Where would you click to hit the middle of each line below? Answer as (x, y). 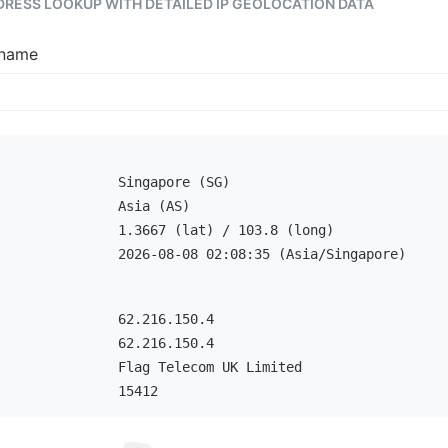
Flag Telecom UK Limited (209, 367)
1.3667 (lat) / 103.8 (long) (225, 230)
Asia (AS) (153, 206)
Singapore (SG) (173, 182)
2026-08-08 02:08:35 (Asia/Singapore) (261, 254)
